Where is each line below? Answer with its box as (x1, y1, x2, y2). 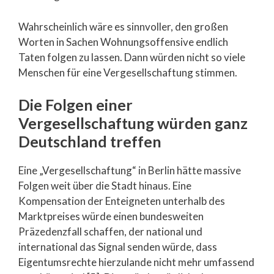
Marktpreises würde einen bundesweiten (18, 210, 204, 223)
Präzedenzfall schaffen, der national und (18, 225, 202, 238)
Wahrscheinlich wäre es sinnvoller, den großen (18, 20, 228, 33)
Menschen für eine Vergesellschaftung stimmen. (18, 65, 237, 79)
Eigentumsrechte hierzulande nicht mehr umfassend (18, 256, 254, 268)
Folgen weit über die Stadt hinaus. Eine (18, 179, 191, 192)
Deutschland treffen (18, 132, 161, 150)
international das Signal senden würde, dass (18, 240, 217, 253)
